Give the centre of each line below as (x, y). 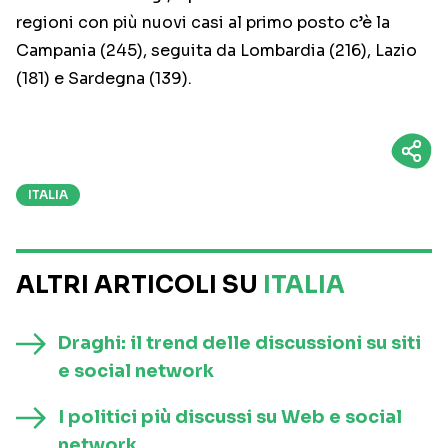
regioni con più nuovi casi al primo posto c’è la (203, 23)
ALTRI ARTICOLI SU (139, 285)
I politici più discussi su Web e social (230, 417)
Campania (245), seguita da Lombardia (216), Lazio (216, 51)
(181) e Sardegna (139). (104, 79)
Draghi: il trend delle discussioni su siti (239, 343)
